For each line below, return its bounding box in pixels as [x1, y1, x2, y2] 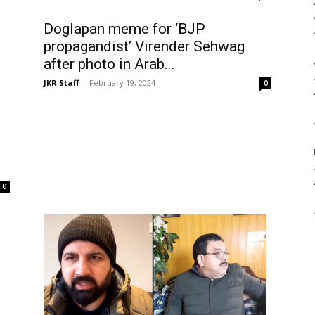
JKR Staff [44, 77, 79, 88]
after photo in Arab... [44, 55, 175, 72]
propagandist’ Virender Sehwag [44, 37, 245, 55]
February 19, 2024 [89, 77, 155, 88]
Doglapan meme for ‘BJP [44, 20, 205, 37]
